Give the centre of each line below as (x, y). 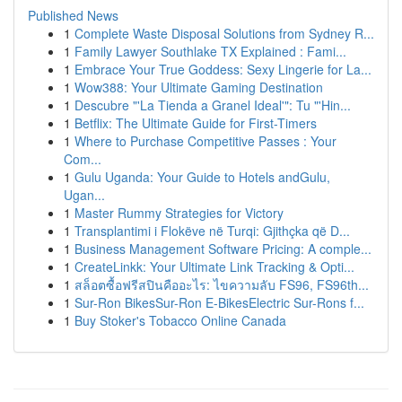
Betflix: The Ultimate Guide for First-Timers (196, 123)
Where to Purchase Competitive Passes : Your (205, 141)
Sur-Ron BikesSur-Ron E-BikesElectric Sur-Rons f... (219, 302)
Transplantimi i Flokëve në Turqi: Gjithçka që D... (212, 231)
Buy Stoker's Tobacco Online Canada (180, 320)
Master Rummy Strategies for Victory (179, 213)
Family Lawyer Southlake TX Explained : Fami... (210, 51)
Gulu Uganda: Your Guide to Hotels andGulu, (202, 177)
